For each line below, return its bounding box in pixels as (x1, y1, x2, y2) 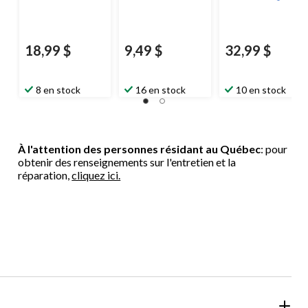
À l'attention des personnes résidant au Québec (18, 142, 261, 155)
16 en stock (135, 83, 186, 96)
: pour (261, 142, 288, 155)
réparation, (18, 168, 72, 181)
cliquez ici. (71, 168, 121, 181)
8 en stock (36, 83, 80, 96)
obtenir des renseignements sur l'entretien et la (18, 155, 236, 168)
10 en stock (235, 83, 286, 96)
